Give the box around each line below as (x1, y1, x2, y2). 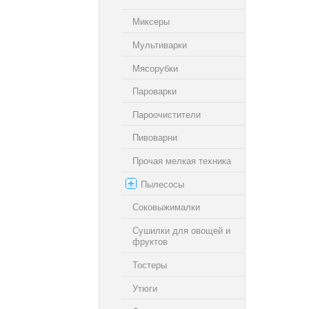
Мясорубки (132, 63, 178, 74)
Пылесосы (141, 179, 184, 190)
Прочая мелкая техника (132, 155, 231, 166)
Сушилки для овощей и (132, 225, 230, 236)
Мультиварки (132, 39, 187, 50)
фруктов (132, 236, 168, 247)
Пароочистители (132, 109, 201, 120)
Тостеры (132, 259, 167, 270)
